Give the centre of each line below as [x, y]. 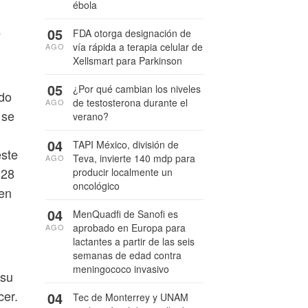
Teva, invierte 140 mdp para [134, 158]
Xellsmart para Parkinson [128, 60]
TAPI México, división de [126, 144]
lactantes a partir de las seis [134, 241]
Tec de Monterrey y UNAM [131, 297]
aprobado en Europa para [129, 228]
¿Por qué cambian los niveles [137, 89]
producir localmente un [123, 172]
